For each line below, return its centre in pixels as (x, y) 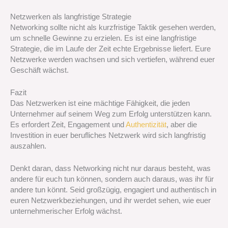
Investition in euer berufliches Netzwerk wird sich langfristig (108, 135)
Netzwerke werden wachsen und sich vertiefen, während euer (112, 59)
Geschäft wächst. (39, 70)
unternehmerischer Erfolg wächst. (66, 211)
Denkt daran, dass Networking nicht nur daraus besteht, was (110, 169)
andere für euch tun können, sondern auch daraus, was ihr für (112, 179)
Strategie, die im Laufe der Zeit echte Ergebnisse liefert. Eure (110, 49)
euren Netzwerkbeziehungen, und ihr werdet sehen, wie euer (110, 201)
